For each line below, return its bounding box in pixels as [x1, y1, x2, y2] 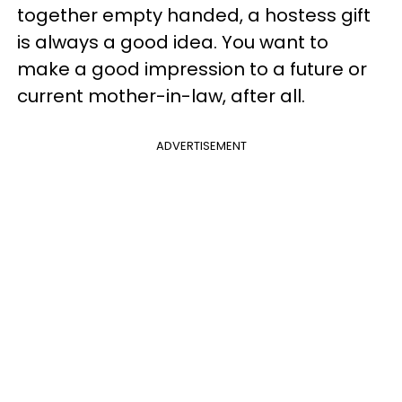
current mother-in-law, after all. [17, 83, 305, 109]
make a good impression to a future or [17, 57, 367, 83]
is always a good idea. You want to [17, 30, 328, 56]
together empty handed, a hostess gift [17, 3, 371, 29]
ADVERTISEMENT [155, 137, 247, 155]
